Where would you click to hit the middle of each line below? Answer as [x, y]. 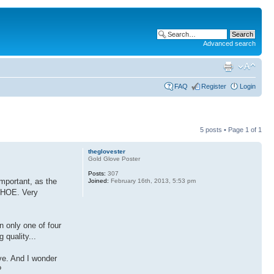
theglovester [106, 151]
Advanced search [229, 43]
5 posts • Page [223, 129]
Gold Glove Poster [114, 158]
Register [214, 86]
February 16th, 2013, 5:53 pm [152, 180]
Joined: [98, 180]
